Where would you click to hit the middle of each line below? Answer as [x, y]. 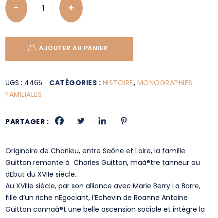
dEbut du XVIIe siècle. [41, 174]
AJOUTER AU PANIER [73, 48]
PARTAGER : [27, 122]
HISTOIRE [118, 83]
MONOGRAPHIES [165, 83]
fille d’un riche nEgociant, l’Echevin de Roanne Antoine [97, 198]
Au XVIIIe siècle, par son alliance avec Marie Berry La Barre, [103, 186]
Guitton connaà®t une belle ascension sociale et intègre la [105, 209]
